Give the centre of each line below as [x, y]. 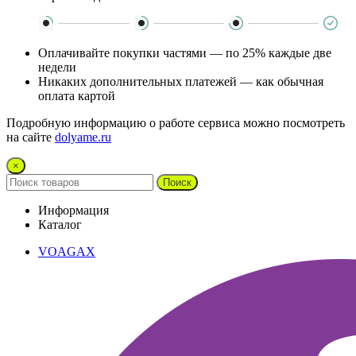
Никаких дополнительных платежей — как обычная [181, 81]
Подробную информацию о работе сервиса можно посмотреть [176, 122]
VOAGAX [67, 251]
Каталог [60, 224]
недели [57, 67]
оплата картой [77, 95]
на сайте [31, 137]
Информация [74, 210]
